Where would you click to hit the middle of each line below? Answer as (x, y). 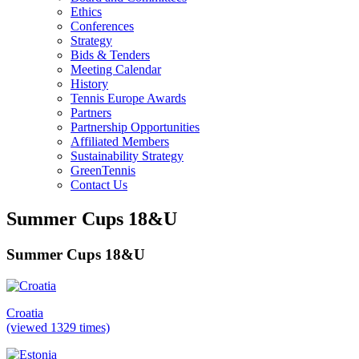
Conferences (102, 26)
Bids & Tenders (110, 55)
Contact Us (99, 185)
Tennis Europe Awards (128, 99)
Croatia (25, 313)
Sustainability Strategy (127, 156)
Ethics (86, 12)
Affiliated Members (120, 142)
